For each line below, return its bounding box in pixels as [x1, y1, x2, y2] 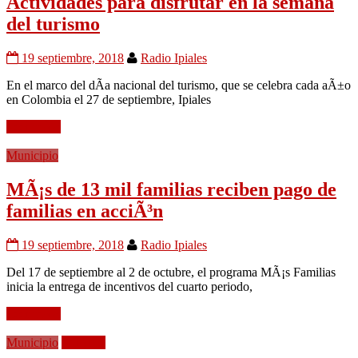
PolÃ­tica [62, 335, 105, 349]
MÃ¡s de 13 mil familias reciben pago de [6, 179, 336, 201]
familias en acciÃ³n [6, 201, 163, 222]
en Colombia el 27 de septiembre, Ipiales [6, 93, 211, 107]
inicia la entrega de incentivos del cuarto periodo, [6, 279, 253, 293]
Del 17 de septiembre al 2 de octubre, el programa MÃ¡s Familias [6, 265, 336, 279]
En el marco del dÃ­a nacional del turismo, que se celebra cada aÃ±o [6, 78, 351, 93]
